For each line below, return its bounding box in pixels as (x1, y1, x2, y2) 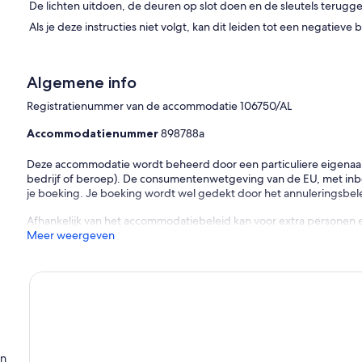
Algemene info (27, 72, 137, 92)
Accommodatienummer (27, 125, 162, 141)
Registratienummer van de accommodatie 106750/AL (27, 98, 293, 113)
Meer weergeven (27, 227, 116, 242)
